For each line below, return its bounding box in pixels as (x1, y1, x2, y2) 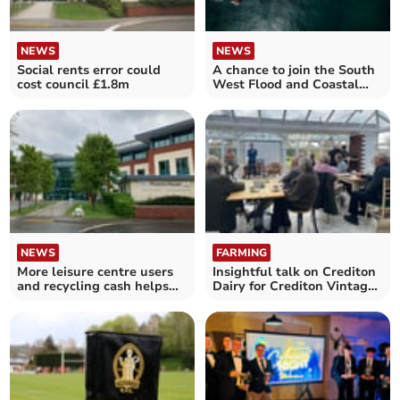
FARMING (216, 246, 267, 261)
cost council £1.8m (17, 75, 130, 93)
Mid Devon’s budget (17, 292, 142, 310)
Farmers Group (212, 292, 304, 310)
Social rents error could (17, 61, 162, 79)
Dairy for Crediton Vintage (212, 278, 375, 296)
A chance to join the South (212, 61, 375, 79)
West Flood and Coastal (212, 75, 359, 93)
